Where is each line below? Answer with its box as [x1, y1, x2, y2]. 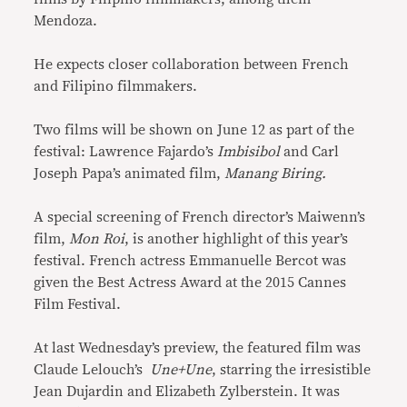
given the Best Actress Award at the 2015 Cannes [34, 275, 347, 291]
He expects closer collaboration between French [34, 57, 350, 73]
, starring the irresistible [212, 362, 372, 378]
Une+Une [150, 362, 213, 378]
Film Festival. [34, 297, 122, 313]
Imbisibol [213, 144, 281, 160]
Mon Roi [69, 232, 125, 247]
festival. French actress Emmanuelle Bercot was [34, 253, 347, 269]
